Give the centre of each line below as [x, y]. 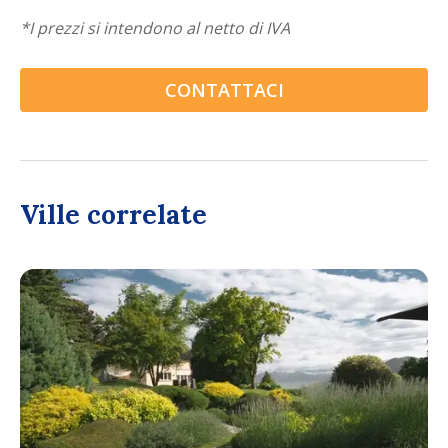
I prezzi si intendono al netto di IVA [159, 27]
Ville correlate [113, 214]
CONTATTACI [224, 89]
